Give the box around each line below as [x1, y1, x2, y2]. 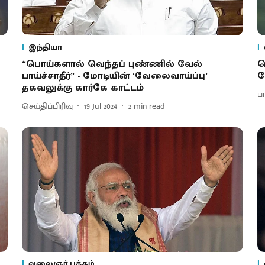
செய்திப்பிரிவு [21, 99, 73, 113]
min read [133, 99, 165, 113]
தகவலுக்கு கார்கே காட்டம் [21, 80, 144, 96]
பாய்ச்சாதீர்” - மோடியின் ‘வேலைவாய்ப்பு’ [21, 68, 208, 85]
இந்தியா [28, 40, 62, 54]
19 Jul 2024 [83, 99, 117, 113]
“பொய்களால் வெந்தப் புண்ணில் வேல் [21, 56, 202, 73]
